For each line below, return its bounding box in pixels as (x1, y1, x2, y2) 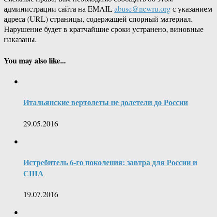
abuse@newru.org (114, 3, 170, 14)
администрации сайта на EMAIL (4, 3, 114, 14)
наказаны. (4, 34, 37, 45)
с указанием (170, 3, 212, 14)
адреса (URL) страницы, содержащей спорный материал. (4, 14, 193, 24)
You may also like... (4, 54, 66, 66)
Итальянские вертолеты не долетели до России (23, 96, 188, 108)
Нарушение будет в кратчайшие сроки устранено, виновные (4, 24, 203, 34)
